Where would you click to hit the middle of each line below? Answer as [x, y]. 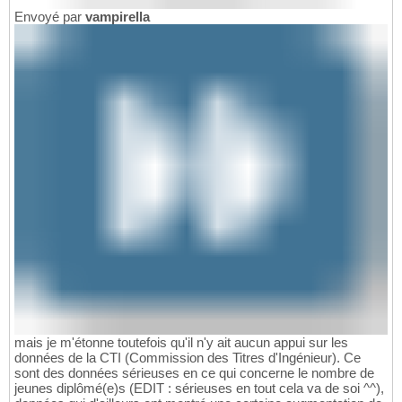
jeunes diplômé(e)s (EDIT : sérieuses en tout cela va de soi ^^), [199, 389]
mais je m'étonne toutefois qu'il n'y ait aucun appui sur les [181, 343]
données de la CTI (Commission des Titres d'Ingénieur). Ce [188, 358]
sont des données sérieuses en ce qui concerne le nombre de [194, 373]
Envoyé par [50, 16]
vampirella [118, 16]
